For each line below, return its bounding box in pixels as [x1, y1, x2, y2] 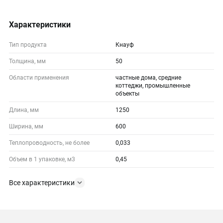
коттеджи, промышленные [115, 82, 190, 89]
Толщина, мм [9, 57, 46, 65]
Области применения [9, 74, 69, 81]
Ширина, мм [9, 122, 43, 130]
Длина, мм [9, 106, 39, 113]
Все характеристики [9, 178, 75, 187]
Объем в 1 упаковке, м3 [9, 155, 75, 163]
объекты [115, 90, 139, 97]
